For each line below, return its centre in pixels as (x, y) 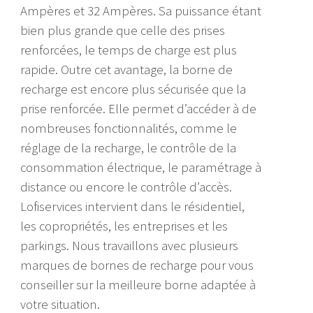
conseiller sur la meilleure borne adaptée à (138, 284)
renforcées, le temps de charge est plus (129, 50)
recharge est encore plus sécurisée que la (133, 89)
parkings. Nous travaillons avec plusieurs (130, 245)
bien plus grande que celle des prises (123, 30)
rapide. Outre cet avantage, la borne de (127, 69)
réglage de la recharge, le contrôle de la (129, 147)
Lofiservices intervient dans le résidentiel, (133, 206)
